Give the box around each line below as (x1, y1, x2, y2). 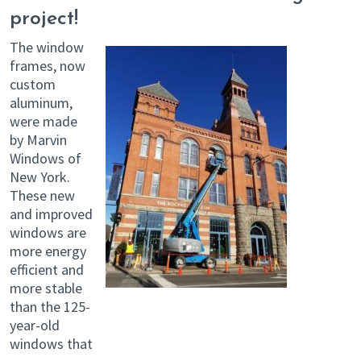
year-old (10, 315, 60, 334)
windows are (10, 222, 86, 242)
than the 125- (10, 297, 90, 316)
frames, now (10, 56, 85, 75)
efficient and (10, 259, 84, 279)
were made (10, 111, 77, 131)
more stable (10, 278, 82, 297)
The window (10, 37, 84, 56)
